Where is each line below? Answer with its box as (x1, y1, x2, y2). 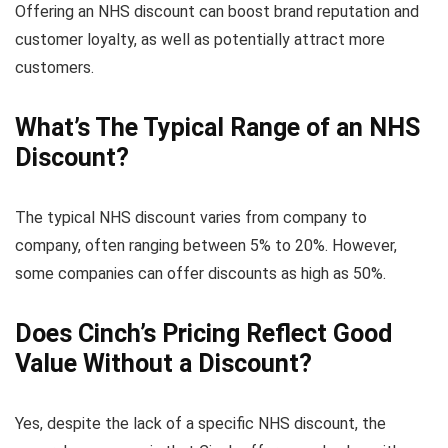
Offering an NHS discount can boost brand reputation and (15, 2, 419, 22)
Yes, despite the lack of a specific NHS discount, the (15, 414, 386, 434)
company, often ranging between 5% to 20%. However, (15, 236, 397, 256)
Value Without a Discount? (15, 349, 312, 379)
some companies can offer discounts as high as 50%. (15, 264, 386, 284)
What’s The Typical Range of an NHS (15, 113, 420, 143)
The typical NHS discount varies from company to (15, 208, 367, 228)
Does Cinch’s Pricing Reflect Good (15, 319, 392, 349)
